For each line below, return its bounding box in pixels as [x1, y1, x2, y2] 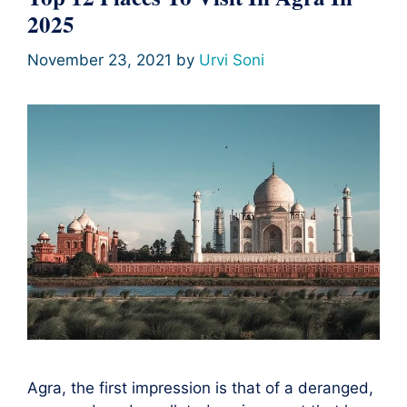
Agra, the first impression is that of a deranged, [27, 378, 373, 397]
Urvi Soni [199, 50, 264, 69]
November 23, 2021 [27, 50, 172, 69]
